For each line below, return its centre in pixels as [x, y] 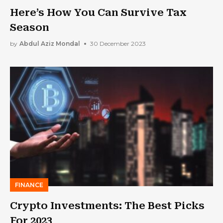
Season [30, 27]
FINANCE [29, 185]
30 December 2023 [118, 44]
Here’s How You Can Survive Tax [98, 12]
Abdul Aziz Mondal [50, 44]
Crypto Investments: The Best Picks [107, 205]
